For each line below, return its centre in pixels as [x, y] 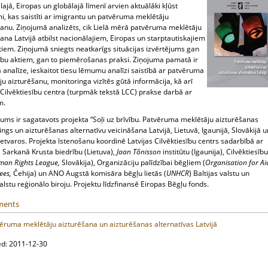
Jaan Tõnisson [140, 152]
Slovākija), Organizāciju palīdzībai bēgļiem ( [133, 162]
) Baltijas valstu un [219, 173]
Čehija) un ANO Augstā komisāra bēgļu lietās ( [90, 173]
